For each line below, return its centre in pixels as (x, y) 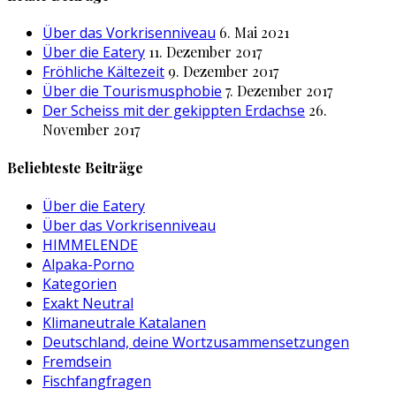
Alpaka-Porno (88, 264)
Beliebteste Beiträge (75, 168)
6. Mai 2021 (254, 33)
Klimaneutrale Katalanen (124, 322)
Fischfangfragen (97, 381)
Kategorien (80, 283)
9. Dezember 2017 (223, 72)
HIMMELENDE (90, 244)
